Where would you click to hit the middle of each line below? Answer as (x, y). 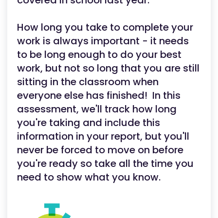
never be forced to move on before (100, 150)
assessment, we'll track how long (97, 109)
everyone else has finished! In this (99, 95)
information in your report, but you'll (103, 136)
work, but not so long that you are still (108, 68)
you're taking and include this (89, 123)
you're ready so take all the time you (105, 163)
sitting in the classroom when (88, 82)
